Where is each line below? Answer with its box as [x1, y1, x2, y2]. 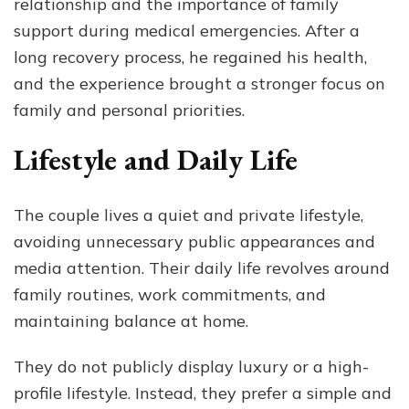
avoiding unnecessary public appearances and [14, 230, 375, 252]
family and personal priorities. [14, 99, 245, 121]
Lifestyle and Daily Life [14, 140, 298, 179]
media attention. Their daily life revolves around [14, 257, 390, 278]
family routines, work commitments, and [14, 283, 326, 305]
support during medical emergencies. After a [14, 19, 360, 41]
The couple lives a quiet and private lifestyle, [14, 204, 363, 225]
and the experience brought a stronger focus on [14, 72, 385, 94]
